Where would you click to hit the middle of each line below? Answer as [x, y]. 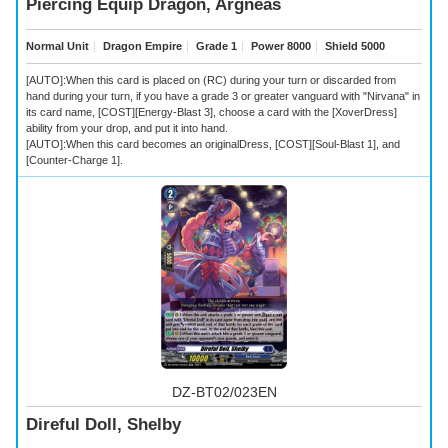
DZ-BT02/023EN [224, 391]
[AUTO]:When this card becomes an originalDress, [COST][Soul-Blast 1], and [213, 143]
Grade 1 [215, 46]
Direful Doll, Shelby [103, 425]
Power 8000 [279, 46]
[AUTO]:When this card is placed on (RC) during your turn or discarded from [211, 79]
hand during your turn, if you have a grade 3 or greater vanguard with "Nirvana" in [223, 95]
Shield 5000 [353, 46]
